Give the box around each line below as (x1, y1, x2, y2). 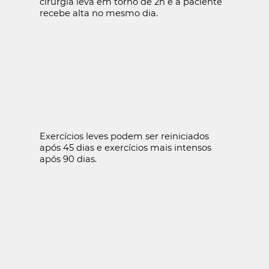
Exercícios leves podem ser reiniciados (39, 130, 209, 142)
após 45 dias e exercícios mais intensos (39, 142, 211, 153)
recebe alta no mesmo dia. (39, 7, 158, 19)
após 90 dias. (39, 153, 97, 165)
